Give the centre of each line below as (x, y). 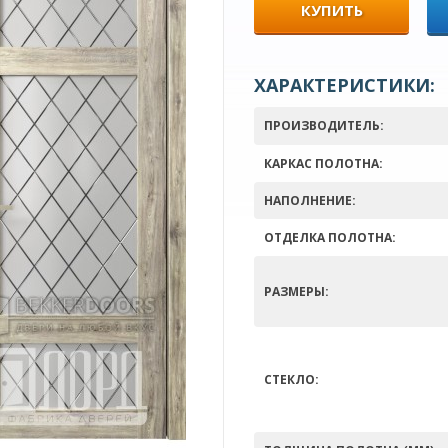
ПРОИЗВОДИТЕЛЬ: (324, 125)
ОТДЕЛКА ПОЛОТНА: (330, 237)
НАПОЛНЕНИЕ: (310, 200)
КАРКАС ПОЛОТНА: (323, 163)
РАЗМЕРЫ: (296, 291)
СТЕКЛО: (291, 379)
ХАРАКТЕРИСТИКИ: (344, 85)
